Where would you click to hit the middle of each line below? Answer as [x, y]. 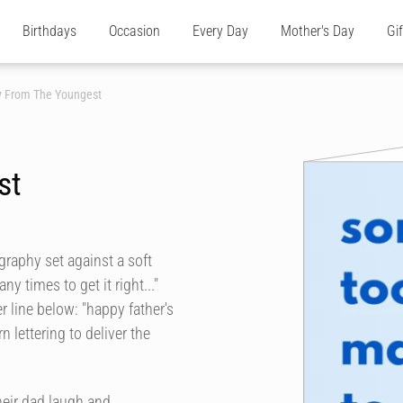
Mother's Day [318, 31]
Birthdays [49, 31]
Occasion [134, 31]
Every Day [220, 31]
